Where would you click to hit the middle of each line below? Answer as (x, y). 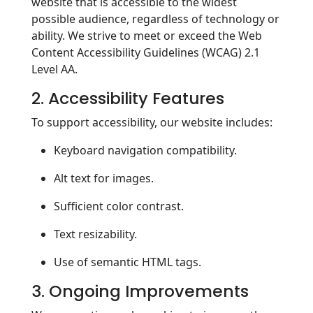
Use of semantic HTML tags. (128, 262)
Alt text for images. (104, 178)
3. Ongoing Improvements (140, 291)
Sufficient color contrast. (119, 206)
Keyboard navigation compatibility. (145, 150)
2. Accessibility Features (128, 98)
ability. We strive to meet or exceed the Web (147, 36)
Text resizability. (95, 234)
